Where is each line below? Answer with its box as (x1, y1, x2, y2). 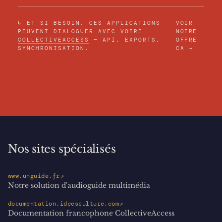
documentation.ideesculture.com (8, 200, 119, 208)
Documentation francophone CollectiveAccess (8, 209, 174, 218)
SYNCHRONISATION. (18, 45, 89, 52)
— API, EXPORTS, (89, 36, 161, 44)
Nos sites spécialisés (8, 142, 116, 156)
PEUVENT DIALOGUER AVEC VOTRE (18, 28, 143, 35)
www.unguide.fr (8, 172, 60, 180)
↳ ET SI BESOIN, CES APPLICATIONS (18, 19, 161, 27)
